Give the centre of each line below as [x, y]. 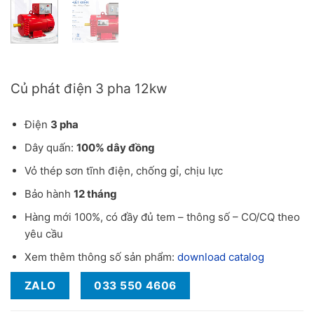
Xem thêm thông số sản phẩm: [101, 257]
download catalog [220, 257]
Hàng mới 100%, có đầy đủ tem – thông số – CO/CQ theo [162, 217]
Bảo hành [49, 194]
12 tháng [95, 194]
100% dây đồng [115, 148]
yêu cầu [43, 234]
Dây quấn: [50, 148]
